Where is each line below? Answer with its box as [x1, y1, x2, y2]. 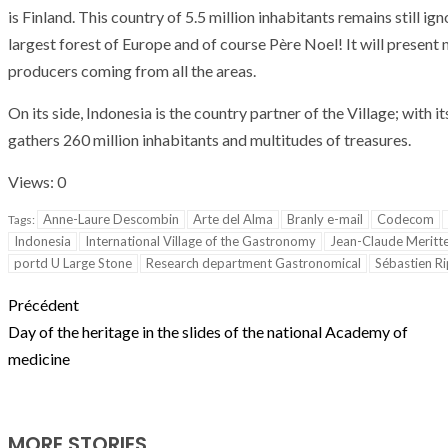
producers [8, 61, 78, 81]
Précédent [8, 295, 79, 315]
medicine [8, 349, 70, 369]
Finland [22, 7, 72, 27]
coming [81, 61, 132, 81]
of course [202, 34, 266, 54]
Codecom [377, 211, 434, 228]
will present [360, 34, 439, 54]
